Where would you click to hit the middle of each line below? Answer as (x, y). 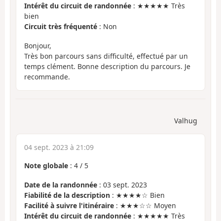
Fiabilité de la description (67, 195)
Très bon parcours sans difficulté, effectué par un (106, 56)
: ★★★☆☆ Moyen (145, 205)
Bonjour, (38, 45)
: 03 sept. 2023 (122, 184)
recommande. (47, 76)
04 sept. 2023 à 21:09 (59, 147)
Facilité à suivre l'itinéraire (69, 205)
